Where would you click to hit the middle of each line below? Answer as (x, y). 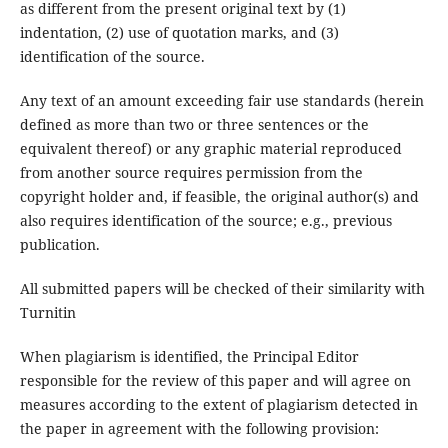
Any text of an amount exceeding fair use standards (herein (221, 101)
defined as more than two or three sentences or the (194, 125)
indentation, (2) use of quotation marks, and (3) (179, 32)
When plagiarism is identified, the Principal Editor (189, 357)
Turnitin (47, 313)
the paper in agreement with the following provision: (199, 429)
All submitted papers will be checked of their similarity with (222, 289)
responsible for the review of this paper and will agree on (215, 381)
